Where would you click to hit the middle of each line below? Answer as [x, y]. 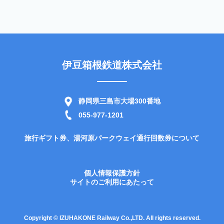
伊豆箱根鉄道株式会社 [112, 65]
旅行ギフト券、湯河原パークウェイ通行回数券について [112, 138]
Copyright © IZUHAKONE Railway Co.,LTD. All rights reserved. [112, 218]
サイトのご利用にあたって [112, 182]
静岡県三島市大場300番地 [119, 101]
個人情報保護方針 [112, 173]
